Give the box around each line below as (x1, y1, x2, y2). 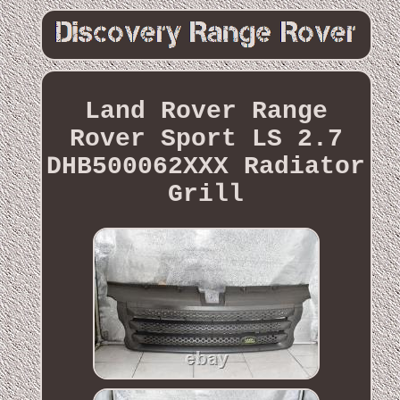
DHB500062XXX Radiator (46, 152, 366, 180)
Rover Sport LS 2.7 (69, 124, 343, 153)
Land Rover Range (84, 96, 328, 125)
